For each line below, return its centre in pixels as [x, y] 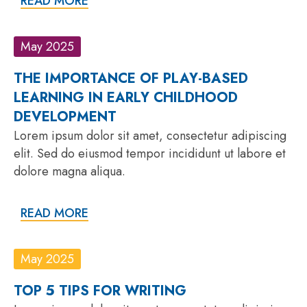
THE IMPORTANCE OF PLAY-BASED [131, 78]
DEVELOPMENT [67, 116]
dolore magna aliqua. [70, 171]
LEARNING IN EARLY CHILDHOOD [126, 97]
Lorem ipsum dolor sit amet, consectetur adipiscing [150, 135]
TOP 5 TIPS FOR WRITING [100, 291]
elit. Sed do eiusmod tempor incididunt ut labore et [150, 153]
